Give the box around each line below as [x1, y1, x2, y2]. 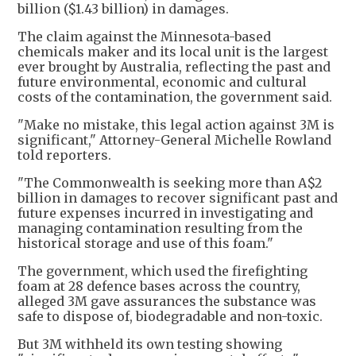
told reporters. [17, 146, 111, 163]
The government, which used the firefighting [17, 262, 308, 279]
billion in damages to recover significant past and [17, 189, 338, 206]
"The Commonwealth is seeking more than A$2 [17, 174, 322, 191]
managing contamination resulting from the [17, 219, 303, 236]
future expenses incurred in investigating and [17, 204, 313, 221]
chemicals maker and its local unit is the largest [17, 43, 328, 60]
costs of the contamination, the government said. [17, 88, 332, 105]
